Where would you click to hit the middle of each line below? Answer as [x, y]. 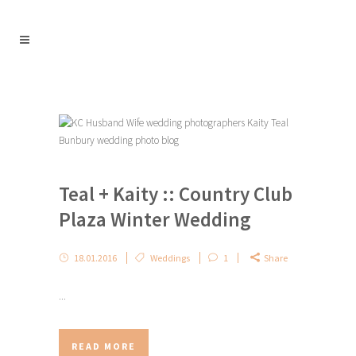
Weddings [170, 258]
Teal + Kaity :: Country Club [176, 194]
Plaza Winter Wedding [155, 219]
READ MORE [104, 346]
